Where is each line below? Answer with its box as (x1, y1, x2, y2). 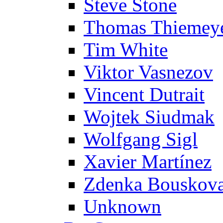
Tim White (84, 38, 168, 60)
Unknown (84, 195, 161, 217)
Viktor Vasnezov (84, 61, 213, 83)
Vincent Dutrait (84, 83, 205, 105)
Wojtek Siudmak (84, 106, 215, 127)
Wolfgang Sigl (84, 128, 198, 150)
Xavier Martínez (84, 150, 212, 172)
